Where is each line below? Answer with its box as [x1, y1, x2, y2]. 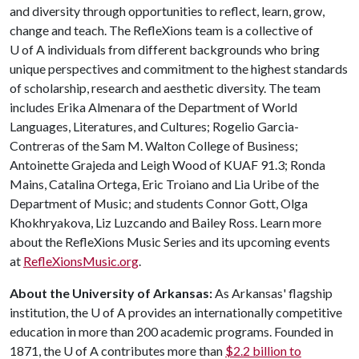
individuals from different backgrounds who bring [45, 42, 320, 57]
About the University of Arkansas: [10, 285, 212, 301]
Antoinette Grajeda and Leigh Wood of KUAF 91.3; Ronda [10, 157, 325, 172]
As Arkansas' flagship [212, 285, 333, 301]
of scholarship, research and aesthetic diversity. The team [10, 80, 321, 95]
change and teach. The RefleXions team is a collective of [10, 22, 313, 38]
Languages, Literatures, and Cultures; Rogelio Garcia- [10, 119, 299, 134]
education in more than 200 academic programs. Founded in [10, 324, 333, 339]
